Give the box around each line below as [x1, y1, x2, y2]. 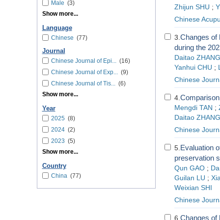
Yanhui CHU [174, 64, 212, 71]
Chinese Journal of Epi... [51, 57, 116, 64]
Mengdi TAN [174, 104, 213, 111]
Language [42, 25, 72, 31]
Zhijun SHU [174, 3, 210, 11]
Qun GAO [174, 165, 205, 172]
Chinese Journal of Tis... [51, 80, 115, 87]
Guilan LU [174, 174, 205, 182]
